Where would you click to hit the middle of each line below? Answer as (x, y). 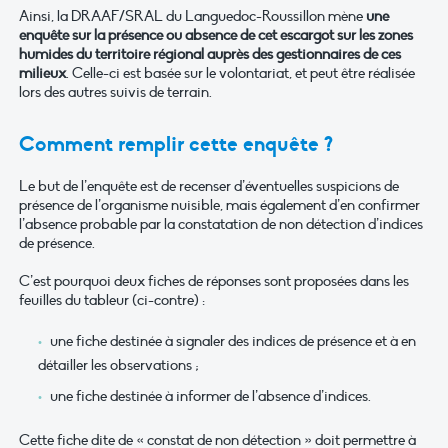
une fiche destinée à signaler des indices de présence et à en (232, 340)
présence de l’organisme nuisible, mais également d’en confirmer (219, 204)
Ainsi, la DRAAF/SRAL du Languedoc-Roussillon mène (192, 16)
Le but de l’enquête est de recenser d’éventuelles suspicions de (209, 185)
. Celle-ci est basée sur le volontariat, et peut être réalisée (240, 73)
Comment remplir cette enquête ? (176, 143)
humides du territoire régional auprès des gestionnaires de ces (210, 54)
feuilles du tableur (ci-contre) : (112, 299)
